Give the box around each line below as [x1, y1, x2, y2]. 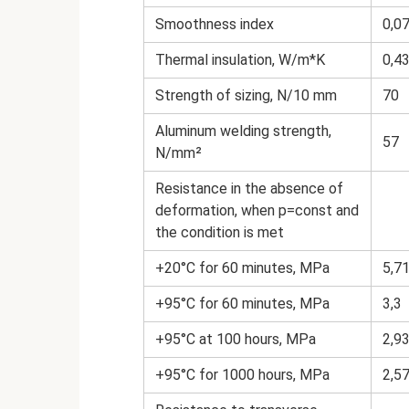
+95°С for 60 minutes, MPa [155, 294, 330, 312]
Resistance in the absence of [155, 179, 343, 197]
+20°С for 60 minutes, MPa [155, 258, 330, 277]
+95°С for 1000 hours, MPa [155, 365, 330, 383]
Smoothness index [155, 15, 274, 33]
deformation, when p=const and [155, 201, 359, 219]
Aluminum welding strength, [155, 121, 331, 140]
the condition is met [155, 223, 284, 241]
